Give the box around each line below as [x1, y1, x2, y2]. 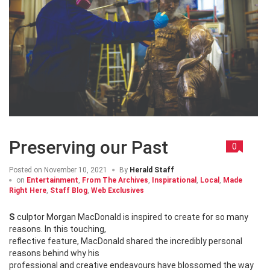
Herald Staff [130, 165, 174, 174]
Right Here [9, 186, 46, 195]
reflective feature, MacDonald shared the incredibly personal [9, 236, 242, 246]
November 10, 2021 [42, 165, 107, 174]
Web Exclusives [91, 186, 144, 195]
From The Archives [82, 175, 148, 184]
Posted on [9, 165, 42, 174]
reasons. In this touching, [9, 224, 108, 234]
